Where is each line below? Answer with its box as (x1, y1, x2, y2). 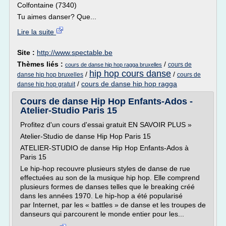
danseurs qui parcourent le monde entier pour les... (20, 210, 184, 218)
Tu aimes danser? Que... (17, 13, 96, 21)
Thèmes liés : (17, 60, 65, 68)
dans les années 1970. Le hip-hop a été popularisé (20, 192, 183, 200)
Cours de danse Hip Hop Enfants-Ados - (20, 96, 193, 106)
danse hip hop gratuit (17, 81, 75, 88)
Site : (17, 48, 37, 56)
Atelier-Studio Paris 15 (20, 105, 117, 116)
